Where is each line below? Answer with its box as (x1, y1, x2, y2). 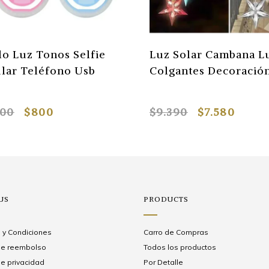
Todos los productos (143, 243, 216, 252)
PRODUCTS (143, 195, 189, 204)
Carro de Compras (143, 228, 208, 237)
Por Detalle (143, 258, 183, 267)
